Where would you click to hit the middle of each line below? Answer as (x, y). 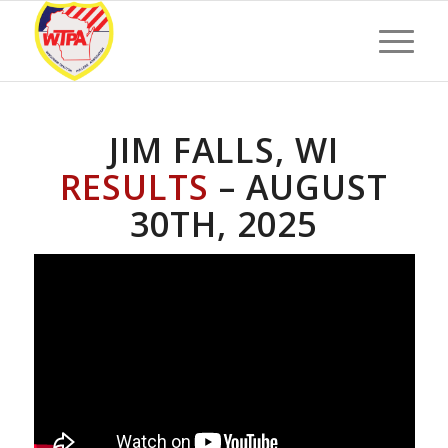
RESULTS (134, 187)
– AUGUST (298, 187)
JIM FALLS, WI (223, 150)
